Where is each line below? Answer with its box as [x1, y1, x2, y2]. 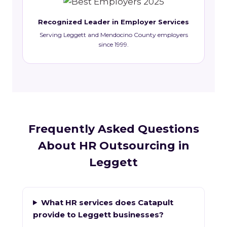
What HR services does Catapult [41, 197, 173, 207]
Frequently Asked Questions [28, 122, 199, 136]
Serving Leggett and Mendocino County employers [39, 30, 188, 39]
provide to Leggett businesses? [33, 209, 164, 219]
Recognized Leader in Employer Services [38, 17, 189, 26]
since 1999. [98, 40, 129, 48]
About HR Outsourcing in [37, 138, 190, 153]
